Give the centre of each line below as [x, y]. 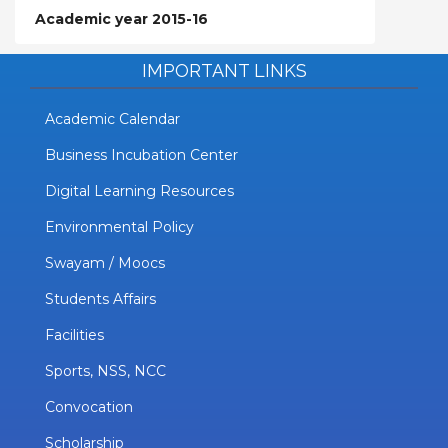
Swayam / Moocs [105, 263]
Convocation [89, 407]
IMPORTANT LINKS [224, 70]
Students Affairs [100, 299]
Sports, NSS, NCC [105, 371]
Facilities [74, 335]
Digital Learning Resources [139, 191]
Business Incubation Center [141, 155]
